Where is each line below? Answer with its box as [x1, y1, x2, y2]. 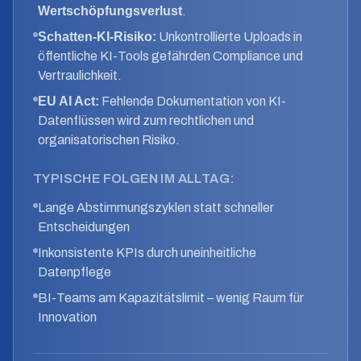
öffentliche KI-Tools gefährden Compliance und [38, 49, 303, 63]
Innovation [38, 310, 97, 324]
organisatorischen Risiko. [38, 133, 180, 147]
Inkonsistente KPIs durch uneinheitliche [38, 246, 256, 259]
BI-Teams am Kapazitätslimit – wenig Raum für [38, 291, 304, 305]
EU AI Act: [38, 94, 99, 108]
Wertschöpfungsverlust [38, 4, 182, 18]
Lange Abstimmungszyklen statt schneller [38, 201, 274, 214]
